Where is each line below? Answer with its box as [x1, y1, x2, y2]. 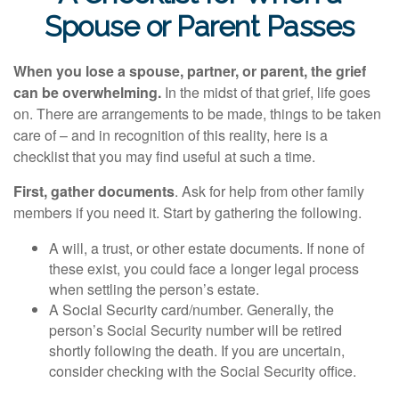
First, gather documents [13, 181, 175, 201]
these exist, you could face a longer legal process [49, 258, 359, 279]
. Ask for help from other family [175, 181, 364, 201]
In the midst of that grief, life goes [161, 82, 370, 102]
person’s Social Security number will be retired [49, 320, 342, 340]
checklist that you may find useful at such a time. [13, 146, 315, 167]
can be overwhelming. [13, 82, 161, 102]
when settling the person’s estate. [49, 279, 259, 299]
